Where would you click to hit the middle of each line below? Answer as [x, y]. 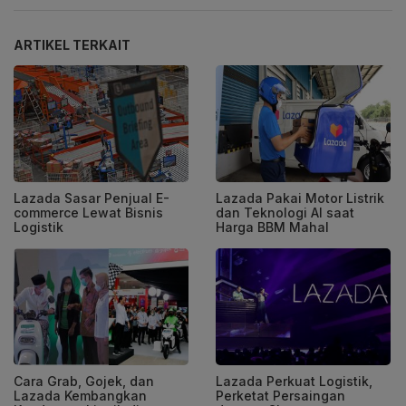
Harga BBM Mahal [272, 227]
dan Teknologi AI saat [285, 213]
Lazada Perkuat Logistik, [294, 381]
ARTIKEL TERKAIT [72, 45]
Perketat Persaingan [280, 395]
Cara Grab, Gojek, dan [84, 381]
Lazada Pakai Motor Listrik [300, 198]
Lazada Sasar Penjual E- [92, 198]
